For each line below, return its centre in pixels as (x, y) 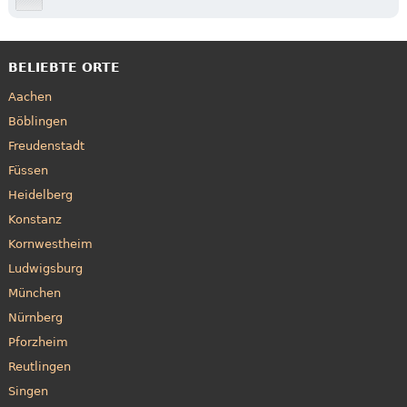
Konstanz (35, 220)
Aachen (30, 97)
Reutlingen (39, 367)
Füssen (28, 171)
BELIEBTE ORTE (64, 67)
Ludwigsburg (45, 269)
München (34, 293)
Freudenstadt (46, 146)
